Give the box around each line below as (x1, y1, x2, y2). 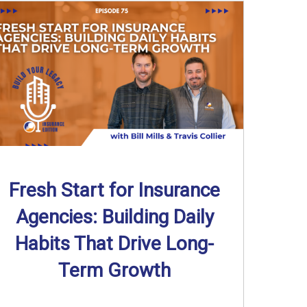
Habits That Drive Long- (15, 232, 214, 255)
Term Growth (58, 258, 171, 282)
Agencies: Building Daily (15, 205, 214, 228)
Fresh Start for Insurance (9, 178, 221, 201)
